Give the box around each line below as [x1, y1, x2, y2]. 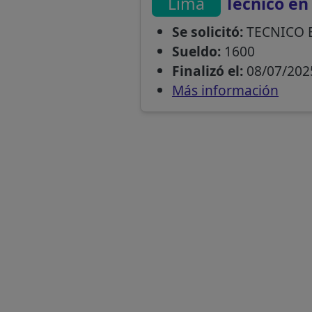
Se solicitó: [171, 22, 243, 41]
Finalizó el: [171, 61, 243, 80]
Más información [171, 80, 279, 100]
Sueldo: [171, 41, 221, 61]
